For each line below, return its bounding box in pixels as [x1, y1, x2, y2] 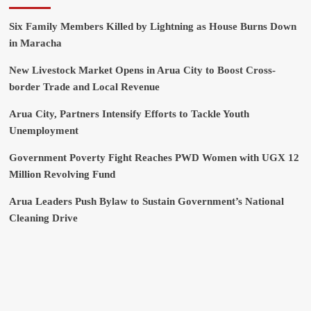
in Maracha [8, 37, 62, 49]
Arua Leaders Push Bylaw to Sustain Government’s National [8, 196, 284, 208]
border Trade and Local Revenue [8, 81, 160, 93]
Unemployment [8, 125, 78, 137]
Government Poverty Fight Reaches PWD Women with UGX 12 [8, 152, 299, 164]
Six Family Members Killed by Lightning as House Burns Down [8, 21, 296, 33]
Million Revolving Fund [8, 169, 115, 180]
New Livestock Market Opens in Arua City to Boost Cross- [8, 65, 276, 76]
